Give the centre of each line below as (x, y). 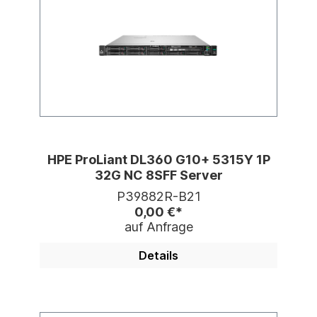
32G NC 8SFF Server (158, 175)
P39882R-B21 (158, 197)
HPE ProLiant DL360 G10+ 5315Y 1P (158, 160)
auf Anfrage (158, 227)
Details (158, 256)
